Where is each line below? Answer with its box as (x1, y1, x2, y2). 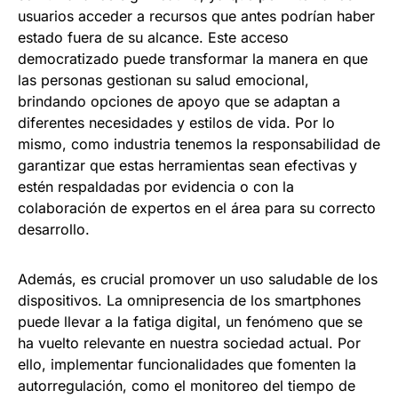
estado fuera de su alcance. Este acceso (18, 28, 289, 47)
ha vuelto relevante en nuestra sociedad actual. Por (18, 334, 361, 353)
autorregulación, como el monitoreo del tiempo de (18, 377, 355, 395)
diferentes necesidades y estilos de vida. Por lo (18, 114, 335, 132)
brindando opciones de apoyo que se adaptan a (18, 92, 340, 111)
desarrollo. (18, 220, 94, 239)
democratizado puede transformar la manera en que (18, 50, 368, 68)
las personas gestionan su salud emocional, (18, 71, 309, 90)
